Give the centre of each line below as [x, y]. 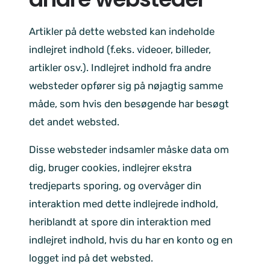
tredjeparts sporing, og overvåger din [115, 186]
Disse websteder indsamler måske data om [129, 150]
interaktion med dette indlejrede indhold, [124, 204]
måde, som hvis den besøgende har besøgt [129, 103]
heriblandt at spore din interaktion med [120, 222]
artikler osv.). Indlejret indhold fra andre [120, 67]
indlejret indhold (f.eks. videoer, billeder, [120, 49]
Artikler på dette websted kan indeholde [122, 31]
